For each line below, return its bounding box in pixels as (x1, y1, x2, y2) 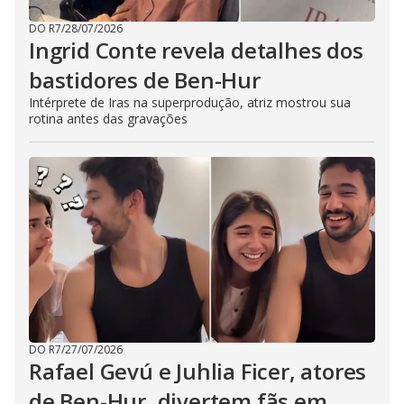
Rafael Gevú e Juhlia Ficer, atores (29, 356, 367, 387)
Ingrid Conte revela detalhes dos (29, 35, 363, 66)
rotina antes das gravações (29, 110, 188, 128)
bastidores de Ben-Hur (29, 65, 261, 96)
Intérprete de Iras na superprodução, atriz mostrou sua (29, 94, 351, 112)
